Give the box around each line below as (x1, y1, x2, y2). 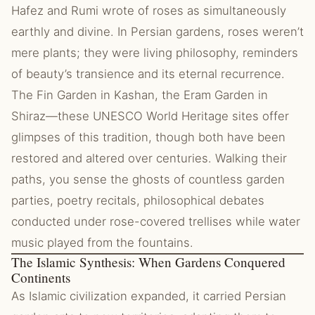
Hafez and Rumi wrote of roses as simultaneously (11, 4, 286, 18)
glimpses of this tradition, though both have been (11, 130, 285, 144)
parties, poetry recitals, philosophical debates (11, 193, 264, 207)
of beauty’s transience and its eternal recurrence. (11, 67, 285, 81)
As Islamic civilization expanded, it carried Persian (11, 289, 286, 303)
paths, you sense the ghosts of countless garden (11, 172, 285, 186)
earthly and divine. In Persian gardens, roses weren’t (11, 25, 304, 39)
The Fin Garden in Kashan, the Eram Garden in (11, 88, 268, 102)
